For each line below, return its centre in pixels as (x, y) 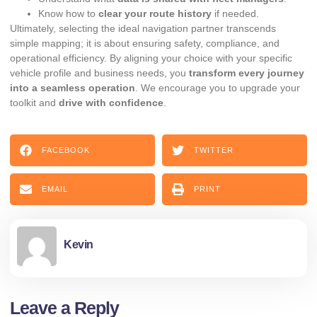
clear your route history (155, 13)
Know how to (68, 13)
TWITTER (214, 150)
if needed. (235, 13)
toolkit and (34, 102)
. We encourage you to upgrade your (218, 87)
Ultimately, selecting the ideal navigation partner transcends (143, 28)
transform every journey (247, 73)
